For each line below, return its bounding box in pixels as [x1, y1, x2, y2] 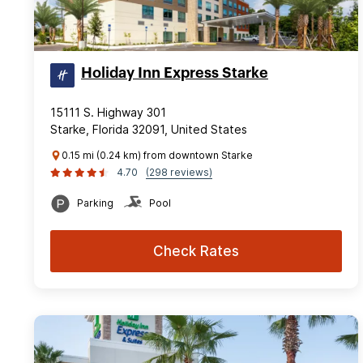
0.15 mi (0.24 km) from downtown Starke [62, 148, 253, 161]
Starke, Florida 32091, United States [50, 122, 247, 136]
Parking [77, 196, 113, 209]
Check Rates [153, 242, 239, 259]
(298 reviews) [146, 165, 212, 178]
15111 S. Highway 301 [50, 105, 166, 119]
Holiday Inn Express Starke [81, 65, 268, 80]
